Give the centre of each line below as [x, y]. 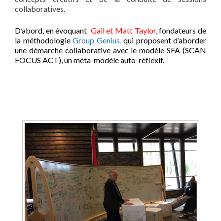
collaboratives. [40, 9]
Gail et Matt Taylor [121, 30]
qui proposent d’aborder [164, 40]
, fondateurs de [181, 30]
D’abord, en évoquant [51, 30]
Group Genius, [97, 40]
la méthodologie [43, 40]
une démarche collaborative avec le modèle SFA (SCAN [110, 50]
